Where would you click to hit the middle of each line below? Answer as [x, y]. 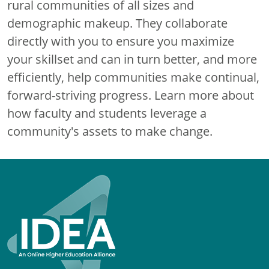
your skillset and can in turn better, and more [132, 59]
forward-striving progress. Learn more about [131, 95]
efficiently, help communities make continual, [133, 77]
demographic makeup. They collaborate [117, 23]
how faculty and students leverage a [107, 113]
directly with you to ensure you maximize [121, 41]
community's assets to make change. [110, 131]
